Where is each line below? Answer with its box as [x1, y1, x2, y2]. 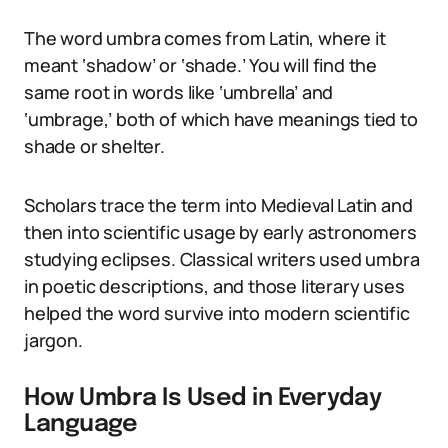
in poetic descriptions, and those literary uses [24, 274, 405, 298]
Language [24, 412, 138, 437]
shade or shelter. [24, 134, 165, 158]
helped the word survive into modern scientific [24, 301, 410, 325]
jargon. [24, 328, 83, 352]
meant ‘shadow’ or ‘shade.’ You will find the [24, 53, 378, 77]
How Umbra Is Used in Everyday [24, 386, 382, 411]
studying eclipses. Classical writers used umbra [24, 247, 420, 271]
